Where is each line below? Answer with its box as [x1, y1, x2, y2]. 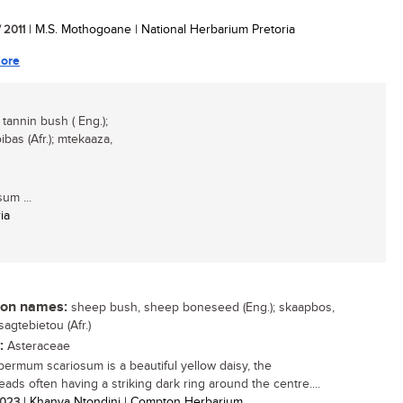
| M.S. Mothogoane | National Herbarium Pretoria [25, 22, 295, 37]
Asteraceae [4, 339, 70, 354]
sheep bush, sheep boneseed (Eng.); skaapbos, [67, 300, 335, 315]
